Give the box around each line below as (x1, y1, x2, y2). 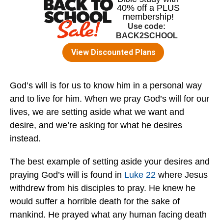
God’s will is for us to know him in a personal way (10, 81, 202, 91)
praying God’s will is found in (10, 170, 124, 180)
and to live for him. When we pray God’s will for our (10, 94, 209, 104)
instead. (10, 134, 41, 144)
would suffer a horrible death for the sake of (10, 196, 180, 207)
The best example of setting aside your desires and (10, 157, 210, 167)
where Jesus (156, 170, 208, 180)
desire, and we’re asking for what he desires (10, 120, 182, 131)
